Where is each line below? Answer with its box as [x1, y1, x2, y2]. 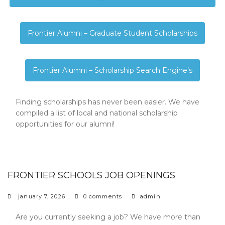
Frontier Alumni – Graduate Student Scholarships [28, 28, 197, 38]
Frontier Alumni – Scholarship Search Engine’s [33, 65, 192, 75]
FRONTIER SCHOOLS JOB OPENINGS [8, 169, 175, 181]
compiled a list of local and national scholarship [16, 108, 178, 118]
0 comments [83, 192, 122, 200]
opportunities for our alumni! [16, 119, 115, 129]
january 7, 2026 [18, 192, 65, 200]
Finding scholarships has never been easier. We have [16, 97, 199, 106]
